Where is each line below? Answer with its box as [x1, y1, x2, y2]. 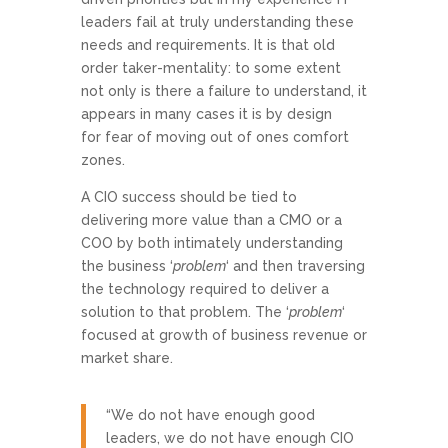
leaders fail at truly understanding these [80, 14, 354, 31]
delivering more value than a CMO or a [80, 212, 342, 229]
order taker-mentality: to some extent [80, 60, 341, 77]
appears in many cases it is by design [80, 106, 332, 123]
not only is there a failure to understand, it [80, 83, 367, 100]
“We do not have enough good [105, 407, 315, 424]
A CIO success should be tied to [80, 189, 297, 206]
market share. [80, 350, 173, 367]
